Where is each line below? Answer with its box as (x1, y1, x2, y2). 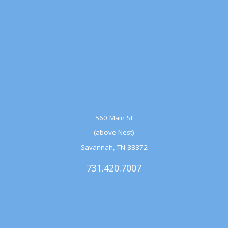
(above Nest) (94, 128, 134, 137)
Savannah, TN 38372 (80, 142, 148, 152)
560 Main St (95, 113, 133, 123)
